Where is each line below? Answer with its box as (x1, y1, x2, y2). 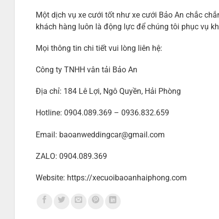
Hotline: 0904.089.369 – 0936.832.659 (36, 109, 170, 118)
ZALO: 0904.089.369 (36, 152, 108, 161)
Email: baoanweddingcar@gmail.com (36, 130, 165, 139)
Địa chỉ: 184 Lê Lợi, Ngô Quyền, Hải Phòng (36, 87, 181, 96)
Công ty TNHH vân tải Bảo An (36, 66, 138, 75)
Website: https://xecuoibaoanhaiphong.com (36, 173, 187, 182)
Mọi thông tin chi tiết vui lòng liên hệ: (36, 44, 163, 53)
